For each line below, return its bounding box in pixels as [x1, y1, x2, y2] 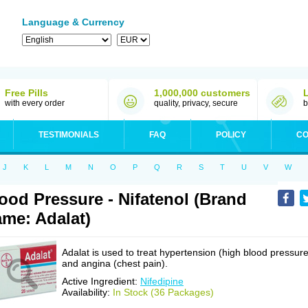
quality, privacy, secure [154, 98, 238, 108]
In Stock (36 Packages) [113, 287, 214, 298]
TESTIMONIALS [38, 130, 99, 140]
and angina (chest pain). [62, 258, 168, 269]
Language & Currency [22, 16, 124, 27]
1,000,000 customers [154, 87, 250, 98]
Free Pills [5, 87, 48, 98]
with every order [5, 98, 65, 108]
